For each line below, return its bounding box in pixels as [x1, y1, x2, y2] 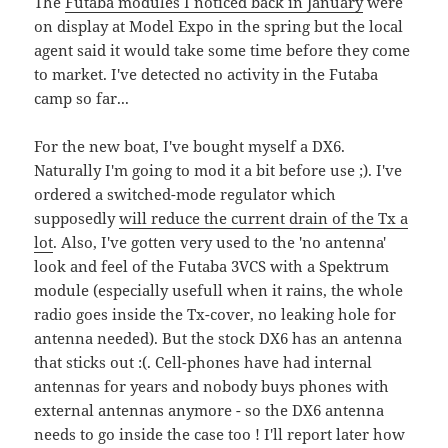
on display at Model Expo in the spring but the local [34, 15, 404, 36]
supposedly [34, 207, 120, 228]
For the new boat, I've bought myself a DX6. [34, 135, 346, 156]
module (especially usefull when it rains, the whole [34, 279, 404, 300]
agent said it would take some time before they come [34, 39, 411, 60]
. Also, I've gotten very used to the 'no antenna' [53, 231, 387, 252]
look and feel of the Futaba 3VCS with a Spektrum [34, 255, 390, 276]
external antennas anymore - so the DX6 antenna [34, 399, 385, 420]
